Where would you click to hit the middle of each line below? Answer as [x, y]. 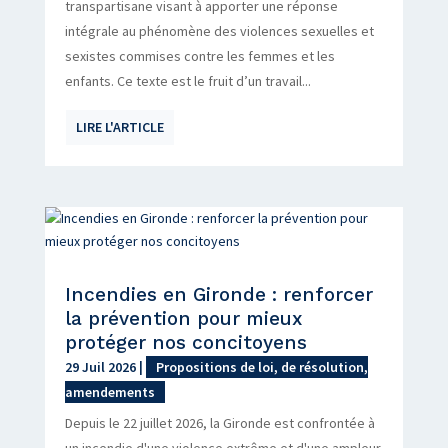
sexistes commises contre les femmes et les [199, 55]
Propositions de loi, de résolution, [261, 367]
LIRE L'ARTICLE [119, 126]
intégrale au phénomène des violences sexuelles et [219, 30]
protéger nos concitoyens [185, 343]
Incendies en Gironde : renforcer [218, 295]
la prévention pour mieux [183, 319]
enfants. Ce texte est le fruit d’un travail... [187, 80]
